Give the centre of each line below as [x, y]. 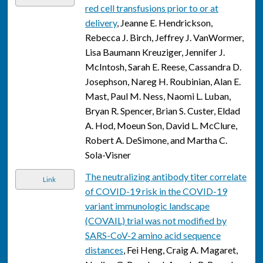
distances [104, 250]
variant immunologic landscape [147, 206]
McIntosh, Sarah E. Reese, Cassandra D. [163, 67]
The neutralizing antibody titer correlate [166, 177]
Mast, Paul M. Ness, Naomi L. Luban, [158, 96]
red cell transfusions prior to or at [151, 8]
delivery [101, 23]
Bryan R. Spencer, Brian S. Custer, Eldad [162, 111]
